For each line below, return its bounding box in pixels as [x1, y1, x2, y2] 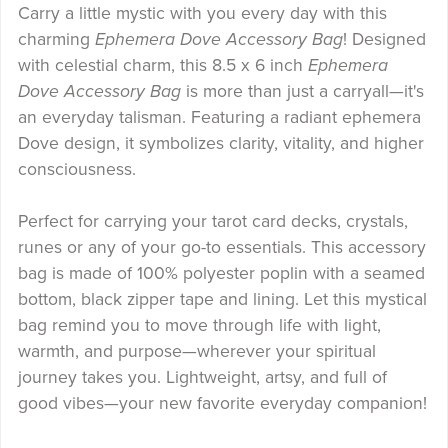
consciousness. [17, 159, 136, 181]
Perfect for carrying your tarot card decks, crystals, [17, 211, 408, 233]
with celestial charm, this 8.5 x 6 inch [17, 55, 308, 77]
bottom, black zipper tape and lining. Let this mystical [17, 289, 427, 311]
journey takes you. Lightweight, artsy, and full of [17, 367, 387, 389]
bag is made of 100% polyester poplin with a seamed [17, 263, 425, 285]
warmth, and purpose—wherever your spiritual [17, 341, 376, 363]
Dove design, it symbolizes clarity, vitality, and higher [17, 133, 424, 155]
